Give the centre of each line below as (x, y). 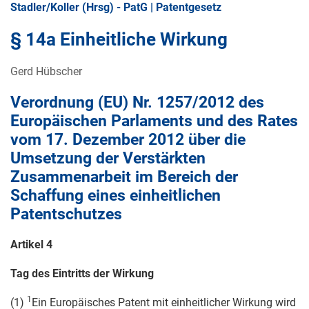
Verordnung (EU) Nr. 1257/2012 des (137, 103)
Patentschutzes (66, 215)
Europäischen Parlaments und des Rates (154, 121)
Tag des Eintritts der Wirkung (82, 274)
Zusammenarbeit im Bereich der (124, 177)
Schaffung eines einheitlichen (116, 196)
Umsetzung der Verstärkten (108, 159)
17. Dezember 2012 (115, 140)
